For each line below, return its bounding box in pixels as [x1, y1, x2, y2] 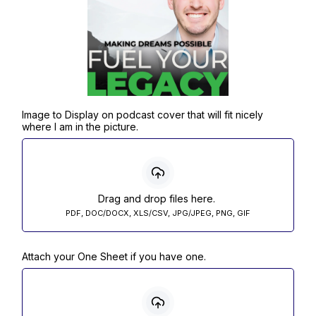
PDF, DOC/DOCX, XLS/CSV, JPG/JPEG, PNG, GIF [66, 208, 250, 218]
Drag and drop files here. [97, 193, 215, 205]
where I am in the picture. [22, 121, 138, 133]
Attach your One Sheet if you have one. [22, 250, 206, 262]
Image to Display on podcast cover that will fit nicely [22, 109, 263, 121]
